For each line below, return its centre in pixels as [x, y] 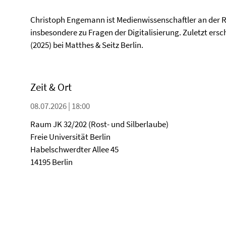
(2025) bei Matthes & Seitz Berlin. [87, 45]
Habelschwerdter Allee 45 [74, 149]
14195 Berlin [51, 162]
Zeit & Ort [51, 87]
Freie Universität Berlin [70, 137]
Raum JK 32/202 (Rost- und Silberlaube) [99, 124]
